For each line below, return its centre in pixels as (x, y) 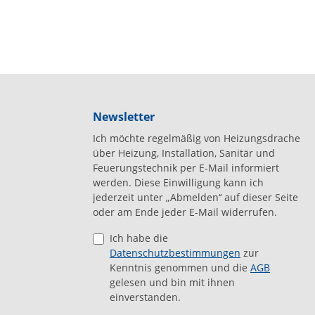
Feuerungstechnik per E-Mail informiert (186, 168)
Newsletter (124, 117)
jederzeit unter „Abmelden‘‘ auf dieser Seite (195, 197)
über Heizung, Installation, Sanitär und (184, 153)
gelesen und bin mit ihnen (172, 282)
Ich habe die (139, 238)
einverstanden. (145, 297)
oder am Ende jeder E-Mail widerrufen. (185, 212)
